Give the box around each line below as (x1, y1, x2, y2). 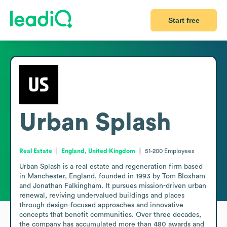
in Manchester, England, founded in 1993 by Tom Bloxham (19, 172, 205, 180)
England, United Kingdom (61, 147, 136, 154)
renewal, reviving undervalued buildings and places (19, 192, 184, 199)
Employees (164, 147, 194, 154)
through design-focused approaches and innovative (19, 201, 183, 209)
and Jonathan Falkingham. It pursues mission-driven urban (19, 182, 206, 190)
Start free (168, 16, 200, 24)
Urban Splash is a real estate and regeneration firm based (19, 163, 203, 170)
